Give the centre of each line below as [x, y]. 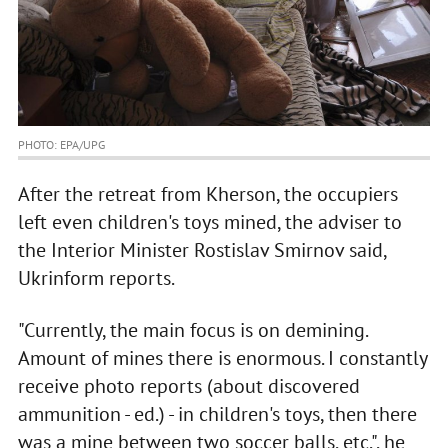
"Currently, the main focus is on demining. [192, 330]
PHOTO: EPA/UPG [61, 145]
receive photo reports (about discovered [188, 386]
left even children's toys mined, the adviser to [209, 222]
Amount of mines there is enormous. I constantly [222, 358]
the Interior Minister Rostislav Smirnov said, [201, 250]
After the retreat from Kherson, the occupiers [207, 194]
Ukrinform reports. [96, 278]
